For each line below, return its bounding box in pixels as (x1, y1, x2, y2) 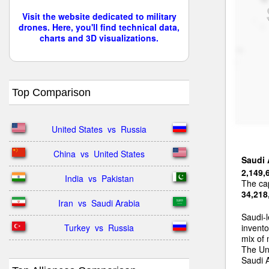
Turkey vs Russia (64, 222, 134, 234)
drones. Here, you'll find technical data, (19, 21, 180, 33)
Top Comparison (12, 86, 91, 98)
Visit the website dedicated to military (22, 10, 177, 22)
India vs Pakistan (64, 172, 134, 184)
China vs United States (53, 148, 145, 160)
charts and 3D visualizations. (40, 32, 159, 44)
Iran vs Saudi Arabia (58, 197, 140, 209)
